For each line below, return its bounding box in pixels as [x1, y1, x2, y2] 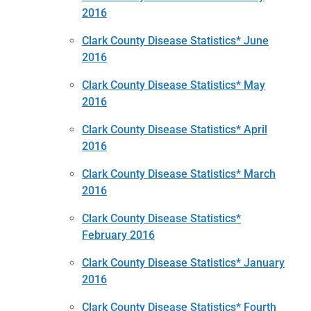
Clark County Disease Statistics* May [82, 78, 265, 92]
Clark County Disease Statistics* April [82, 122, 267, 136]
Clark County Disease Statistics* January [82, 255, 285, 269]
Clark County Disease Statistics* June [82, 33, 269, 47]
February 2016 [82, 228, 155, 242]
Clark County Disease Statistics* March [82, 167, 276, 180]
